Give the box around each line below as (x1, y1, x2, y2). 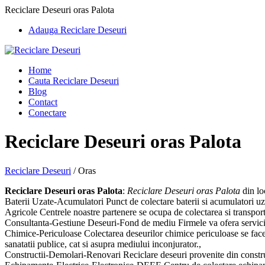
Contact (28, 97, 57, 107)
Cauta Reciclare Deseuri (28, 76, 119, 86)
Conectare (28, 108, 66, 118)
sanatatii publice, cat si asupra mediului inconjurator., (5, 238, 201, 249)
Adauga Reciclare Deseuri (28, 25, 127, 35)
